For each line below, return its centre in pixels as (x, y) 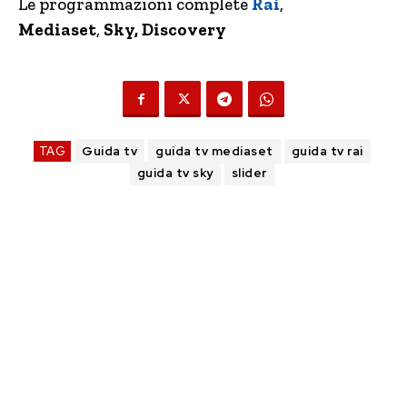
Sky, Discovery (165, 30)
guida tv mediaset (214, 151)
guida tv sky (175, 173)
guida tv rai (327, 151)
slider (249, 173)
